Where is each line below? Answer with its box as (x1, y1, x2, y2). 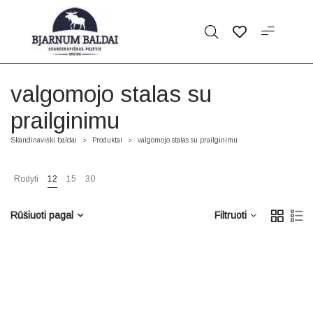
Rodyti (14, 174, 38, 184)
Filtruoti (214, 210, 247, 221)
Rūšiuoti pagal (10, 210, 73, 221)
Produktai (92, 136, 122, 144)
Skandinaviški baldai (10, 136, 77, 144)
